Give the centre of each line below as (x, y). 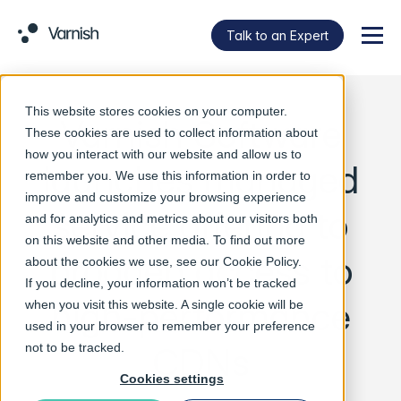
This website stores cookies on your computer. (156, 111)
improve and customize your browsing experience (166, 197)
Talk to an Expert (277, 35)
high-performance (200, 316)
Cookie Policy (260, 261)
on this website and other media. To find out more (165, 240)
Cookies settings (172, 379)
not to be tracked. (75, 347)
